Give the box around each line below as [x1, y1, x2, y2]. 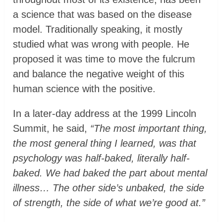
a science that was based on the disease [13, 9, 192, 20]
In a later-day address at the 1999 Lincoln [13, 108, 197, 119]
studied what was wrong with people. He [13, 39, 190, 50]
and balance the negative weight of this [13, 68, 185, 80]
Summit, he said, [13, 123, 91, 134]
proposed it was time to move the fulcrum [13, 54, 196, 65]
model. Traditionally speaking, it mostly [13, 24, 183, 35]
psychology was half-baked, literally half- [13, 153, 190, 164]
